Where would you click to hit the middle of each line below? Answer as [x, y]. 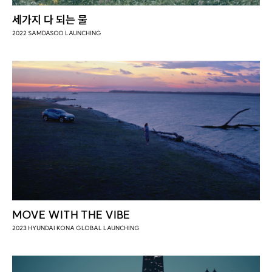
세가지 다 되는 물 [49, 20]
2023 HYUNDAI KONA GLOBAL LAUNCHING [76, 228]
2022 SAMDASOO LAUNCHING [56, 33]
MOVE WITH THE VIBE [71, 214]
